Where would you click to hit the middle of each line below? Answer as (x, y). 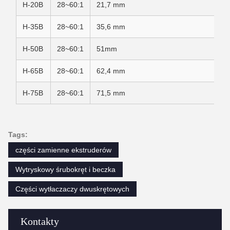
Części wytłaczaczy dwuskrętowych (72, 189)
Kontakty (40, 221)
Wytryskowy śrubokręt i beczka (65, 169)
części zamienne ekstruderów (63, 150)
